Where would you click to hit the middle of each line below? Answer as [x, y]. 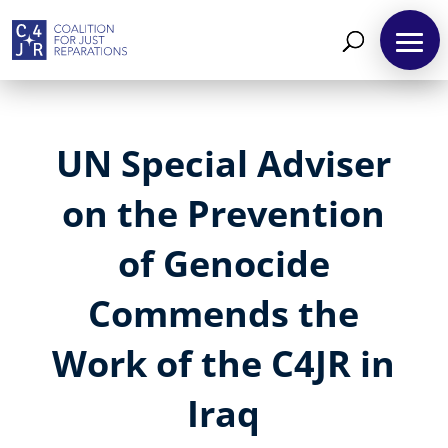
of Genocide [223, 264]
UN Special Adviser [224, 164]
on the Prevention [224, 214]
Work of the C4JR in [224, 364]
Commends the [224, 314]
